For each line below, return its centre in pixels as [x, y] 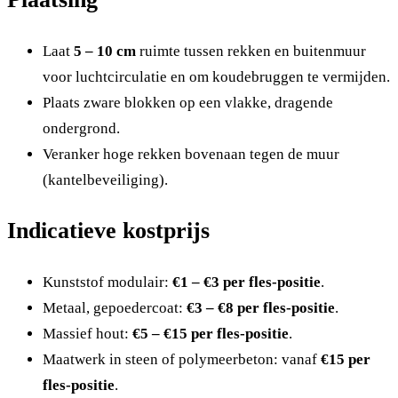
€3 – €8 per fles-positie [261, 308]
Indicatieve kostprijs [108, 231]
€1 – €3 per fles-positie [247, 283]
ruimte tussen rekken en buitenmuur [251, 52]
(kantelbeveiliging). [105, 180]
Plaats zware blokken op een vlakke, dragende [188, 103]
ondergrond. [81, 129]
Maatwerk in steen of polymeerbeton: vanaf [182, 360]
